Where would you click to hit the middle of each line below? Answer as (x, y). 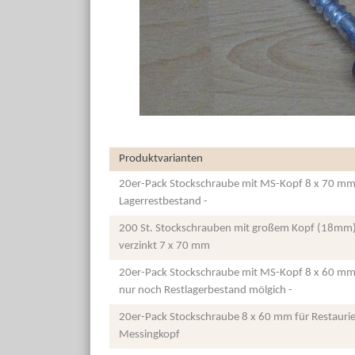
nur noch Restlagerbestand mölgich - (206, 291)
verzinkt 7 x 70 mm (164, 246)
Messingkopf (149, 335)
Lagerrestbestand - (163, 202)
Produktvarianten (161, 159)
